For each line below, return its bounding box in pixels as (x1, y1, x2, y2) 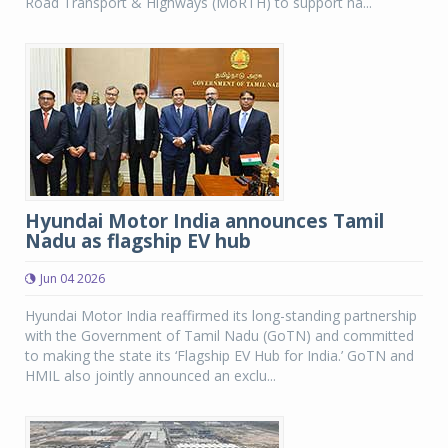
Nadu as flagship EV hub (25, 228, 251, 254)
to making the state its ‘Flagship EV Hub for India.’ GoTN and (25, 346, 414, 365)
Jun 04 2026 (40, 270, 105, 287)
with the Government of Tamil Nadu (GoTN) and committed (25, 326, 414, 345)
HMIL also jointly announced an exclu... (25, 366, 276, 385)
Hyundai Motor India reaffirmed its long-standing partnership (25, 306, 417, 325)
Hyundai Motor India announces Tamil (25, 208, 384, 234)
